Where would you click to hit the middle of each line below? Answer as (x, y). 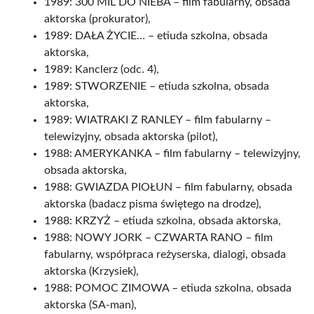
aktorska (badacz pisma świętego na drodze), (153, 204)
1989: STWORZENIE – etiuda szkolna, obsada (157, 86)
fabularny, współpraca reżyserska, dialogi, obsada (165, 254)
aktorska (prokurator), (97, 19)
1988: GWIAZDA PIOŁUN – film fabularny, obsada (168, 187)
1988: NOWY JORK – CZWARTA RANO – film (158, 238)
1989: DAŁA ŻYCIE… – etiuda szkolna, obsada (156, 36)
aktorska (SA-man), (90, 305)
